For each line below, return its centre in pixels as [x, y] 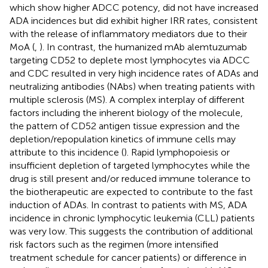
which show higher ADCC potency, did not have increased [134, 7]
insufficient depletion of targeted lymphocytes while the [130, 165]
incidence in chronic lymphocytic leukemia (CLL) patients [132, 218]
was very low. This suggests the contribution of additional [131, 231]
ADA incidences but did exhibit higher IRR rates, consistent [134, 20]
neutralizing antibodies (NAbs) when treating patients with [132, 86]
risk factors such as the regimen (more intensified [114, 244]
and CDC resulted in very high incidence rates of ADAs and [134, 73]
